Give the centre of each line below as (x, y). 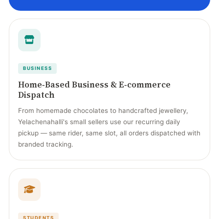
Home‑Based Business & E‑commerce (94, 85)
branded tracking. (46, 144)
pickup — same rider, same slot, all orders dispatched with (109, 133)
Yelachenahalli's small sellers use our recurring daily (99, 122)
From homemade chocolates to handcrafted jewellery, (103, 110)
